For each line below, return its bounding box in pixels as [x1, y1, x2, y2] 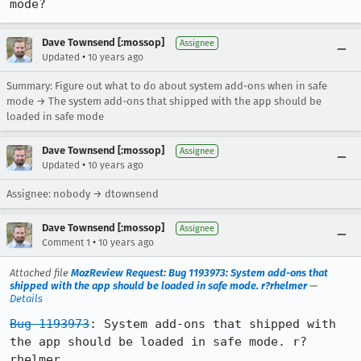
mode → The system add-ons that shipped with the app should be [6, 95, 322, 107]
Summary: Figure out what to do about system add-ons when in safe [6, 80, 327, 92]
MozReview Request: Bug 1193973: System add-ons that [71, 267, 328, 279]
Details [10, 293, 43, 305]
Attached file [10, 267, 71, 279]
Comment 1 [42, 237, 90, 248]
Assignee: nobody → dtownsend [6, 188, 159, 200]
